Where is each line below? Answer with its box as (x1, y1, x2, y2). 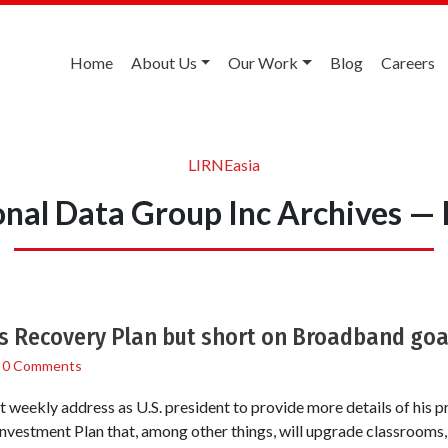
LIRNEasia (188, 154, 260, 174)
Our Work (228, 53, 299, 72)
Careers (381, 53, 435, 72)
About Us (130, 53, 197, 72)
